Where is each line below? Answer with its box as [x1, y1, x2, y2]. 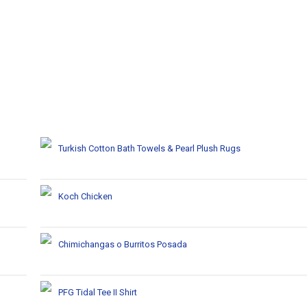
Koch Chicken [58, 191, 112, 201]
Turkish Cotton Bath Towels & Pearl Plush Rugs [58, 143, 241, 153]
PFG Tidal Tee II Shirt [58, 287, 137, 297]
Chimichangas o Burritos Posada [58, 239, 187, 249]
